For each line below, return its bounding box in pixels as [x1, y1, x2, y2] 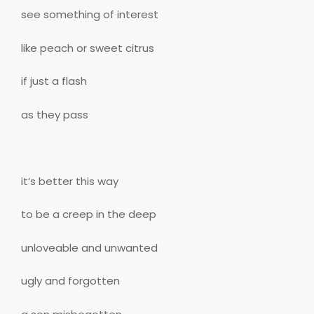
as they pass [21, 107, 88, 122]
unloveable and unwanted [21, 240, 158, 255]
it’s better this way [21, 173, 118, 189]
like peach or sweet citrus [21, 40, 154, 55]
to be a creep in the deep [21, 207, 156, 222]
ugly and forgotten [21, 273, 120, 289]
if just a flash [21, 74, 87, 89]
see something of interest [21, 7, 158, 22]
